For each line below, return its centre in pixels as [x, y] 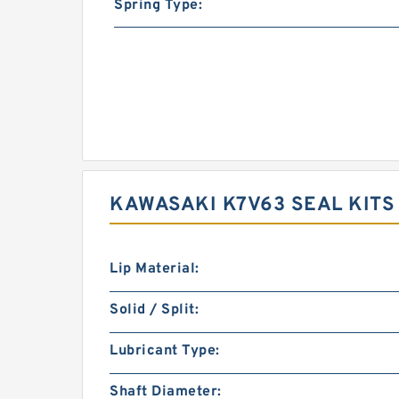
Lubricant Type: [165, 351]
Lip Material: [155, 269]
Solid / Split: [154, 310]
